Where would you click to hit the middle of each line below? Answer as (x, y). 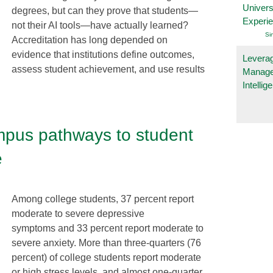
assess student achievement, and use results (108, 69)
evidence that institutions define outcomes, (103, 54)
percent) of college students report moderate (106, 257)
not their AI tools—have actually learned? (100, 25)
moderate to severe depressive (78, 213)
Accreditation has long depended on (90, 40)
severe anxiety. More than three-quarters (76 (106, 243)
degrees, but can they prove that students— (105, 10)
